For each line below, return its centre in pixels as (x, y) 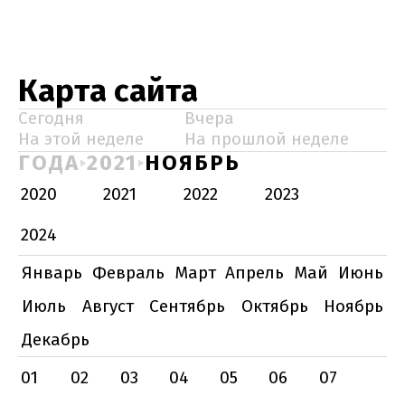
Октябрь (274, 306)
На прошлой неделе (267, 139)
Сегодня (51, 118)
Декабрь (56, 339)
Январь (52, 273)
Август (108, 306)
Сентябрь (187, 306)
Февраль (128, 273)
